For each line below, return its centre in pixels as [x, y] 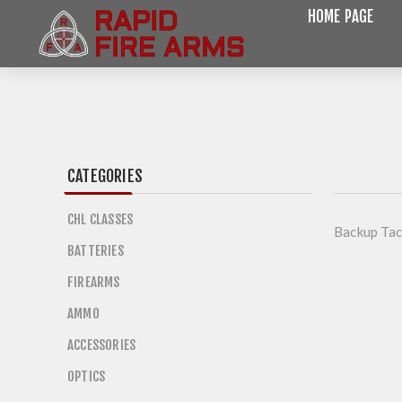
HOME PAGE [341, 17]
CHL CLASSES [100, 219]
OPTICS [87, 376]
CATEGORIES [105, 176]
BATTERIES [96, 251]
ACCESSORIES [102, 345]
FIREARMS [94, 282]
